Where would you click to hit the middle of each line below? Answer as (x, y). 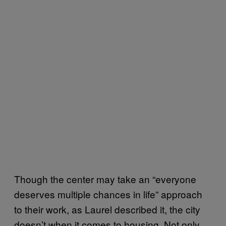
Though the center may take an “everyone (105, 179)
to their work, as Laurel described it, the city (107, 209)
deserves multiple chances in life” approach (108, 194)
